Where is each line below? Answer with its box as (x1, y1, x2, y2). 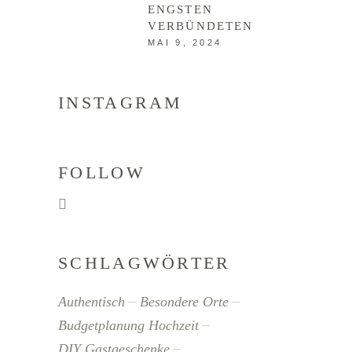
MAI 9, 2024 (148, 37, 222, 47)
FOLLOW (58, 162, 145, 182)
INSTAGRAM (58, 92, 183, 112)
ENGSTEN (148, 2, 213, 16)
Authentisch (58, 293, 125, 310)
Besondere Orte (140, 293, 229, 310)
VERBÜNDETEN (148, 19, 254, 32)
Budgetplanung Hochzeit (58, 317, 199, 333)
